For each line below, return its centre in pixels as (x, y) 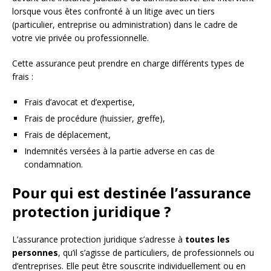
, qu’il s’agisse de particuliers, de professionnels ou (156, 253)
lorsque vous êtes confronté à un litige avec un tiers (113, 11)
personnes (35, 253)
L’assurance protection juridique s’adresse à (99, 240)
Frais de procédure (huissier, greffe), (95, 119)
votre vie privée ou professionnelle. (80, 38)
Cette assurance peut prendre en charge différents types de (128, 64)
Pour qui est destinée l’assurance (132, 193)
